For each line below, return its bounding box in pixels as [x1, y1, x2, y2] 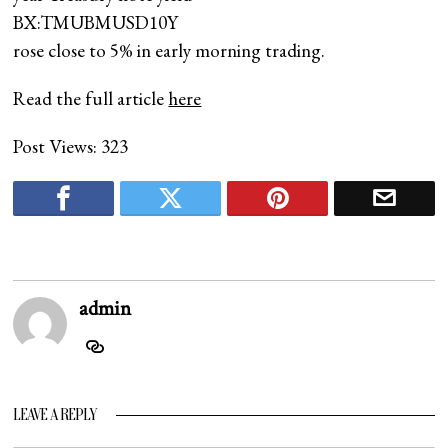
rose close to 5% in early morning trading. [13, 37, 326, 63]
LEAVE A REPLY [13, 405, 97, 424]
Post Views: [13, 133, 98, 159]
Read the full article [13, 85, 169, 111]
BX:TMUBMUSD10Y [13, 9, 179, 35]
